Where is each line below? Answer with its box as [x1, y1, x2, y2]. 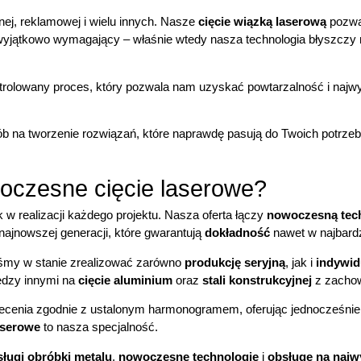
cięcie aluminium [78, 272, 172, 287]
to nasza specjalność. [40, 320, 158, 334]
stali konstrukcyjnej [202, 272, 312, 287]
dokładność [205, 226, 270, 240]
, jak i [285, 255, 316, 269]
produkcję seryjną [185, 255, 285, 269]
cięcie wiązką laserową [198, 15, 326, 29]
